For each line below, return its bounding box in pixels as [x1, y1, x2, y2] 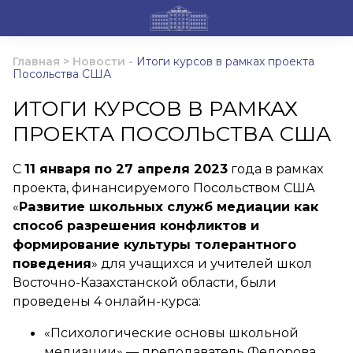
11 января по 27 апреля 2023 [24, 161, 228, 176]
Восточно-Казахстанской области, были [13, 274, 277, 290]
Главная [13, 54, 60, 69]
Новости [72, 54, 125, 69]
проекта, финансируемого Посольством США [13, 180, 315, 195]
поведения [13, 255, 91, 271]
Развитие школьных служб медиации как [19, 199, 318, 214]
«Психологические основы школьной [44, 325, 299, 340]
